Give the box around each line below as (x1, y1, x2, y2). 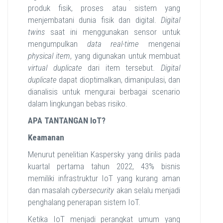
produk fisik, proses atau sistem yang (28, 3, 180, 13)
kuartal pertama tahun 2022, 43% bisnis (28, 161, 180, 171)
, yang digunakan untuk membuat (70, 51, 181, 61)
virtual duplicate (28, 63, 82, 73)
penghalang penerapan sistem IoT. (28, 197, 140, 207)
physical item (28, 51, 71, 61)
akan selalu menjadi (114, 185, 181, 195)
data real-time (87, 39, 139, 49)
